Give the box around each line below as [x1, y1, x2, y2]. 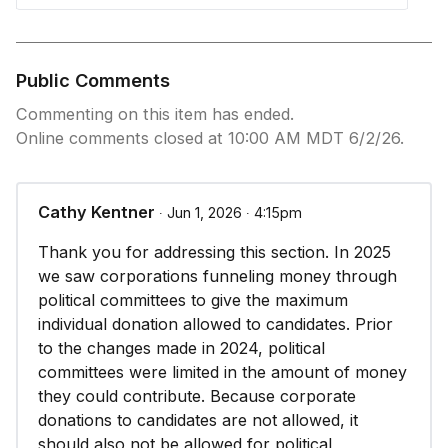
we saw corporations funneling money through [38, 266, 397, 286]
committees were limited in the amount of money [38, 362, 407, 382]
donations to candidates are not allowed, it [38, 410, 358, 430]
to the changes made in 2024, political [38, 338, 325, 358]
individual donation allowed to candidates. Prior [38, 314, 393, 334]
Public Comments [16, 69, 170, 91]
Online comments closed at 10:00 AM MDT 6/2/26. [16, 128, 404, 148]
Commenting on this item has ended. [16, 104, 294, 124]
